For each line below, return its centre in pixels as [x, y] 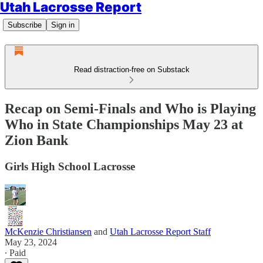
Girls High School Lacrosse [70, 166]
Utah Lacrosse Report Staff [160, 231]
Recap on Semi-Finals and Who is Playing [130, 108]
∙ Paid [15, 252]
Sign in [63, 25]
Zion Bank [36, 140]
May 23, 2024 [31, 242]
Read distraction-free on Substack [131, 70]
